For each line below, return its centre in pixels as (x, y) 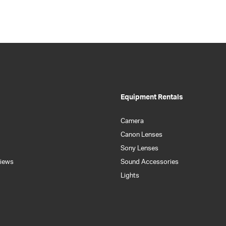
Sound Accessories (150, 162)
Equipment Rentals (152, 97)
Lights (130, 176)
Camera (132, 121)
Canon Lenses (142, 135)
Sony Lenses (139, 148)
